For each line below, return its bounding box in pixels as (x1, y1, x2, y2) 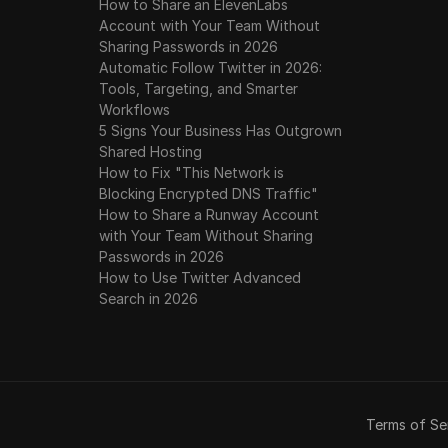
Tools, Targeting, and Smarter (99, 80, 299, 97)
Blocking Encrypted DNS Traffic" (99, 185, 319, 202)
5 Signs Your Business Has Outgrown (99, 122, 343, 139)
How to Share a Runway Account (99, 206, 320, 223)
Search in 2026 (99, 290, 199, 307)
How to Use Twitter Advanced (99, 269, 302, 286)
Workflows (99, 101, 171, 118)
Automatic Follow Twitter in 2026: (99, 59, 323, 76)
